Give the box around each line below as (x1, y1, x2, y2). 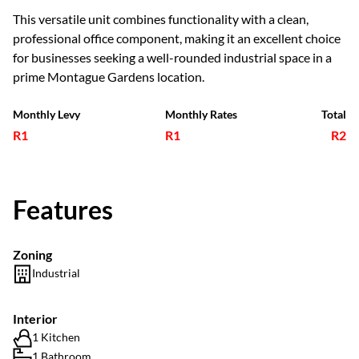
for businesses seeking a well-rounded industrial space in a (13, 50, 332, 65)
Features (13, 194, 113, 225)
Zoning (13, 247, 52, 262)
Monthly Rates (164, 107, 237, 121)
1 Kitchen (32, 330, 80, 344)
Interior (13, 311, 58, 326)
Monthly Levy (13, 107, 80, 121)
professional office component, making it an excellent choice (13, 30, 341, 46)
